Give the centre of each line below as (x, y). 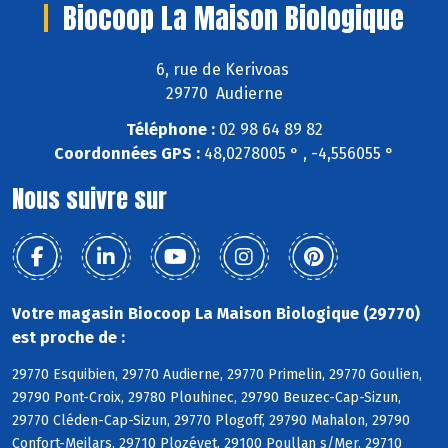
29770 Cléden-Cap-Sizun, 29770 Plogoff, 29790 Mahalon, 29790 (211, 421)
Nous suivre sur (89, 199)
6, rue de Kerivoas (224, 69)
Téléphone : (170, 130)
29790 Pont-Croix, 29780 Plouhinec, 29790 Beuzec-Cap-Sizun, (206, 398)
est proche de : (68, 338)
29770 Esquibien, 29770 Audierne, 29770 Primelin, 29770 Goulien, (217, 375)
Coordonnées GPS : (127, 154)
